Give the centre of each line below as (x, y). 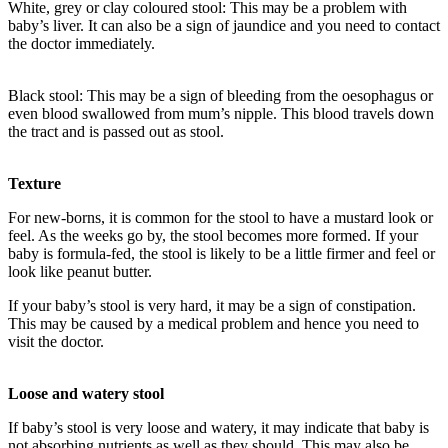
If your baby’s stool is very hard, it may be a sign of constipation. (212, 305)
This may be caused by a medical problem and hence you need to (213, 323)
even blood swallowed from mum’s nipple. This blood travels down (221, 113)
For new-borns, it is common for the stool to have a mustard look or (220, 217)
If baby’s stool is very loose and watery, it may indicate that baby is (218, 427)
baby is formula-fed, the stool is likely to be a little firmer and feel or (221, 253)
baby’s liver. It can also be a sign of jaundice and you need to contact (224, 25)
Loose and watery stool (86, 393)
